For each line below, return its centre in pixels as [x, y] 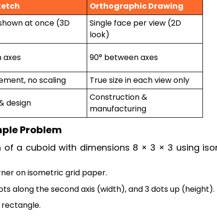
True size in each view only [139, 80]
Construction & [118, 97]
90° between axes [124, 58]
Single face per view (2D [135, 23]
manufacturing [118, 109]
